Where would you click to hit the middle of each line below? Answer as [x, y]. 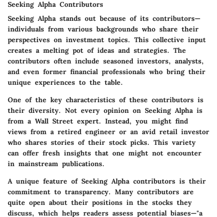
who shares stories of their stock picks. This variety [102, 142]
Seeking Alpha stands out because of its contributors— [104, 18]
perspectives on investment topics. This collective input [107, 39]
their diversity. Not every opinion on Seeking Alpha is [105, 110]
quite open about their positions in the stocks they [100, 202]
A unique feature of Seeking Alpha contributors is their [107, 181]
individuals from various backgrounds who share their [103, 29]
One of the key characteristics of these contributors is [106, 100]
